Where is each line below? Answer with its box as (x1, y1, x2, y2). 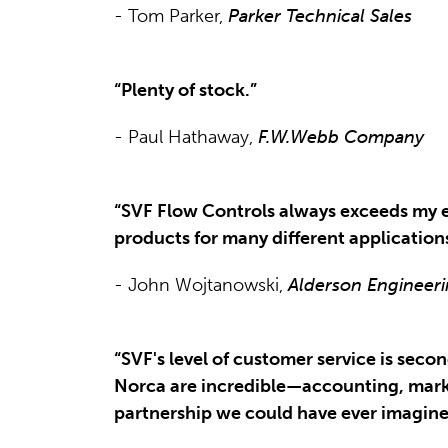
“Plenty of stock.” (114, 78, 257, 101)
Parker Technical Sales (228, 4, 412, 27)
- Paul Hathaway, (114, 125, 258, 148)
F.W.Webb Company (258, 125, 424, 148)
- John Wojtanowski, (114, 273, 288, 296)
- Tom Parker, (114, 4, 228, 27)
